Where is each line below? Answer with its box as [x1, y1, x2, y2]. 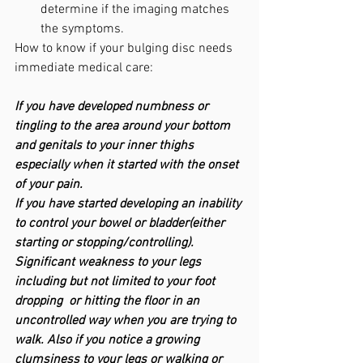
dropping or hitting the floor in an [15, 293, 203, 310]
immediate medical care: [15, 60, 156, 76]
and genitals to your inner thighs [15, 138, 197, 154]
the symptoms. [41, 21, 124, 37]
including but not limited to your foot [15, 274, 218, 290]
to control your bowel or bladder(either [15, 216, 228, 232]
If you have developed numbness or [15, 99, 211, 115]
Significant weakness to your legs [15, 254, 204, 271]
